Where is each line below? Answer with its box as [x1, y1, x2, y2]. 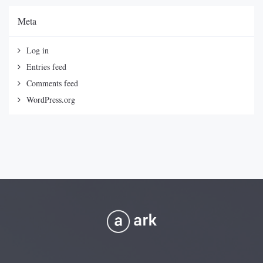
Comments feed [26, 77, 78, 89]
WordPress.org [26, 93, 75, 105]
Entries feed [26, 60, 66, 72]
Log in [26, 44, 49, 56]
